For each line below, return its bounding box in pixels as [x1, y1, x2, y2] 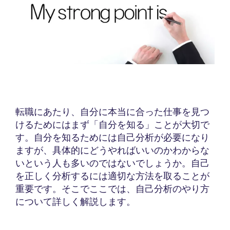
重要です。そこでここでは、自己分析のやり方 [15, 183, 209, 195]
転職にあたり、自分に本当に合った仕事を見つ [15, 106, 209, 118]
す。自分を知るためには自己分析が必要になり [15, 132, 209, 143]
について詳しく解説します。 [15, 196, 136, 207]
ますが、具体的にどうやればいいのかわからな [15, 145, 209, 156]
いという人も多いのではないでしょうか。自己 [15, 158, 209, 169]
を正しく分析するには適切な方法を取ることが [15, 170, 209, 182]
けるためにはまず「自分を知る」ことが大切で [15, 119, 209, 130]
